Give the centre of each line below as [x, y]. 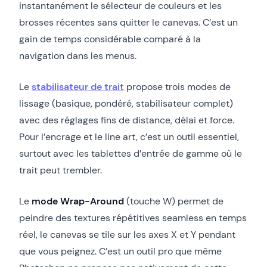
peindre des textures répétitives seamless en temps [133, 218]
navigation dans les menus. [78, 55]
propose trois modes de [177, 86]
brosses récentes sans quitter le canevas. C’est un [128, 22]
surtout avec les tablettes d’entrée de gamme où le [131, 153]
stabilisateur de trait [78, 86]
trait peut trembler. [60, 170]
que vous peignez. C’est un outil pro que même [120, 251]
